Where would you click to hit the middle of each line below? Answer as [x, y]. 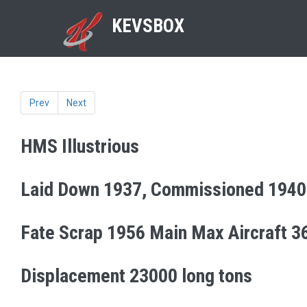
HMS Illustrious [80, 146]
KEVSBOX [148, 26]
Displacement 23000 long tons [136, 276]
